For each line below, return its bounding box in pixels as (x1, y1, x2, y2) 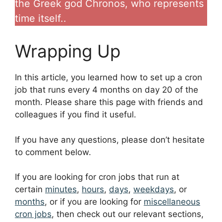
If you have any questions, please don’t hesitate (15, 134, 205, 145)
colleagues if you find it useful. (15, 110, 136, 120)
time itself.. (15, 12, 66, 25)
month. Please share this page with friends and (15, 97, 203, 108)
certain (15, 184, 45, 195)
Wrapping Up (15, 41, 120, 62)
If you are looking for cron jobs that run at (15, 172, 179, 182)
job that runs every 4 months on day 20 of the (15, 85, 198, 95)
